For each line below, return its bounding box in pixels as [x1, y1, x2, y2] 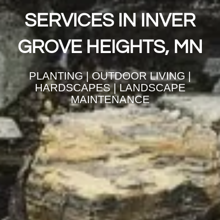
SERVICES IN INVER [25, 11, 195, 31]
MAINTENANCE [70, 93, 150, 106]
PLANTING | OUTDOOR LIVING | [29, 70, 191, 82]
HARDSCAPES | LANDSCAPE [34, 82, 186, 94]
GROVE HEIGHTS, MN [17, 37, 203, 57]
